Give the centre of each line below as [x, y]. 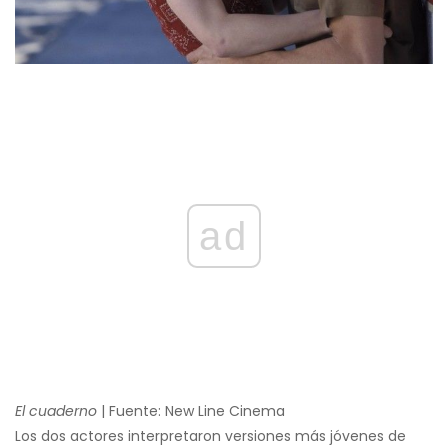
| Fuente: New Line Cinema [191, 410]
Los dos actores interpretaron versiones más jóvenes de [210, 435]
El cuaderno [56, 410]
